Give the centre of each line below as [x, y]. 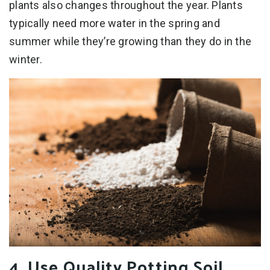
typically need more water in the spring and [115, 23]
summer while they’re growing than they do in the [130, 41]
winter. [26, 59]
